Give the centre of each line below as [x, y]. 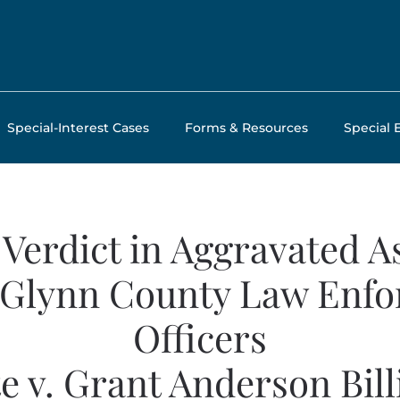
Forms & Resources [246, 128]
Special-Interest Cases [78, 128]
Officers [200, 338]
